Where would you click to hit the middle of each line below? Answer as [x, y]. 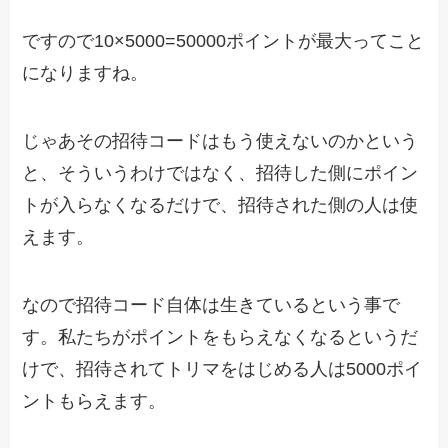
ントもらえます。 [94, 400]
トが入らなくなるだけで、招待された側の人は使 [220, 205]
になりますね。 [85, 73]
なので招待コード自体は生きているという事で [211, 304]
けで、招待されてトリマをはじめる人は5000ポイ [222, 368]
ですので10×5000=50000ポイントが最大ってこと [223, 41]
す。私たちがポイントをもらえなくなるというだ [220, 336]
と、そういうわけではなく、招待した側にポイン [220, 173]
